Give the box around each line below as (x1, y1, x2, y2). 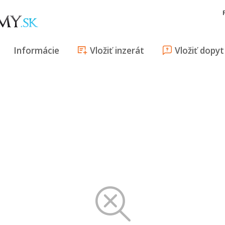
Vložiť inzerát (90, 44, 144, 56)
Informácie (14, 44, 59, 56)
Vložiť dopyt (175, 44, 224, 56)
